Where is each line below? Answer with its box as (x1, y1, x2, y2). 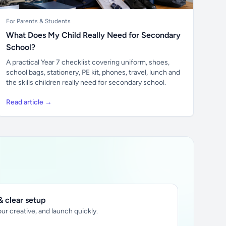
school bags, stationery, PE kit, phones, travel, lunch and (6, 68, 180, 77)
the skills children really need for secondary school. (6, 78, 166, 87)
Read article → (6, 98, 52, 106)
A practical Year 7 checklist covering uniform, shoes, (6, 58, 169, 67)
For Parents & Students (6, 18, 71, 25)
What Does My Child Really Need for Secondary (6, 30, 181, 40)
